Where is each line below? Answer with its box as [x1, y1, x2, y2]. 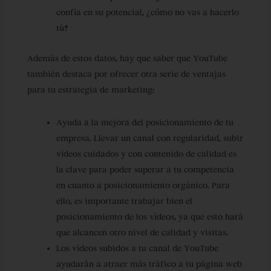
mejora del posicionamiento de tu [100, 117, 233, 128]
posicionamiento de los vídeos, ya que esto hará [56, 211, 243, 222]
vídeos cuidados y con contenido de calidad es [56, 148, 237, 159]
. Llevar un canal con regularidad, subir [89, 132, 243, 143]
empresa [56, 132, 90, 143]
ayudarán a [56, 258, 103, 269]
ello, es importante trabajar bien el [56, 195, 192, 206]
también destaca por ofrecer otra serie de [27, 68, 192, 79]
